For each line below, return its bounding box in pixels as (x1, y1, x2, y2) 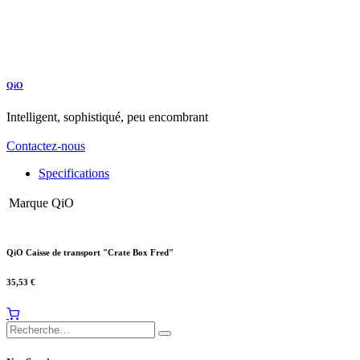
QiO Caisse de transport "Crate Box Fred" (6, 247, 174, 257)
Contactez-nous (6, 138, 85, 153)
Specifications (39, 166, 109, 180)
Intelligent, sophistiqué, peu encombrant (6, 109, 208, 124)
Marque (9, 195, 48, 210)
